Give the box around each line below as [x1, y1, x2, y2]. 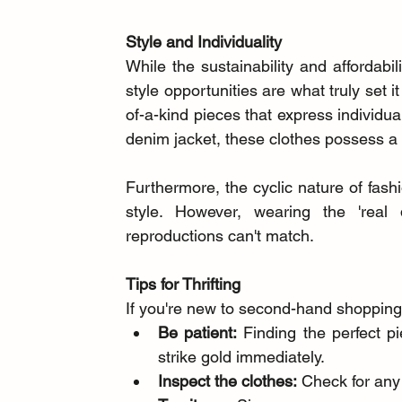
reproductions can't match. [126, 226, 315, 246]
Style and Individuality [126, 32, 283, 52]
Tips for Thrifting [126, 275, 241, 294]
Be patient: [158, 323, 238, 343]
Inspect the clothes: [158, 371, 298, 391]
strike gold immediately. [158, 347, 326, 367]
